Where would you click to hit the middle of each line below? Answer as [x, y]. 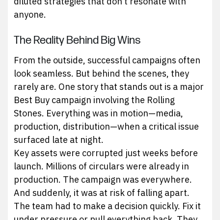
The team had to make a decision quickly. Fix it [108, 206]
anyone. [30, 15]
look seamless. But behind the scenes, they [102, 74]
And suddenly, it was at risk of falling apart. [102, 193]
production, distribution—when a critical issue [107, 127]
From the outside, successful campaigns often [107, 60]
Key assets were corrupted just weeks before [106, 153]
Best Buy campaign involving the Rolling [95, 100]
